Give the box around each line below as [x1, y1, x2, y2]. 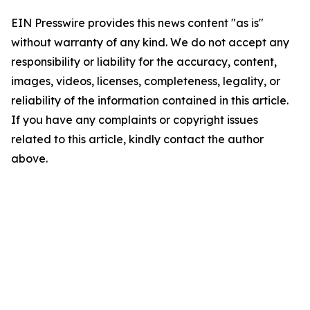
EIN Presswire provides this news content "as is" [11, 16, 264, 30]
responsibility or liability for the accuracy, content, [11, 55, 277, 69]
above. [11, 152, 48, 165]
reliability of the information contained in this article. [11, 93, 289, 107]
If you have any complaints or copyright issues [11, 113, 258, 127]
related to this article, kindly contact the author [11, 132, 264, 146]
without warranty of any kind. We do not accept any [11, 35, 289, 49]
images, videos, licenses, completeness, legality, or [11, 74, 280, 88]
